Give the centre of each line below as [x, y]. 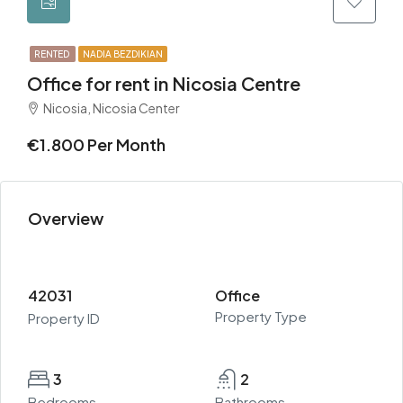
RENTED [53, 54]
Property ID [64, 318]
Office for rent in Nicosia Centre [164, 83]
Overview [66, 218]
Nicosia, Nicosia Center [112, 108]
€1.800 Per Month [96, 144]
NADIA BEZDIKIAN [123, 54]
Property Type [261, 316]
